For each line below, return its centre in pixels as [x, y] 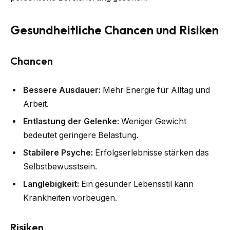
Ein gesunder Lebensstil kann [136, 184]
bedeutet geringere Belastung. [81, 136]
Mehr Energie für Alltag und [155, 90]
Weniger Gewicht [153, 122]
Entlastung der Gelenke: [71, 122]
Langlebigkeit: [51, 184]
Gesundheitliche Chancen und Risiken [114, 30]
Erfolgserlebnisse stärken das [151, 153]
